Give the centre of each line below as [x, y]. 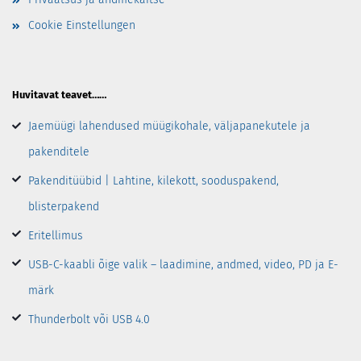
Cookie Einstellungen [82, 26]
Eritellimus [56, 236]
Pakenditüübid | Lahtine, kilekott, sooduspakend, [154, 181]
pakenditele [59, 152]
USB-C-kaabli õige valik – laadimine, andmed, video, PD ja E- [183, 265]
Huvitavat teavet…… [59, 95]
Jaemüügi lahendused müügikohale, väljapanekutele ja [169, 127]
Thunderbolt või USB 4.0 [89, 320]
